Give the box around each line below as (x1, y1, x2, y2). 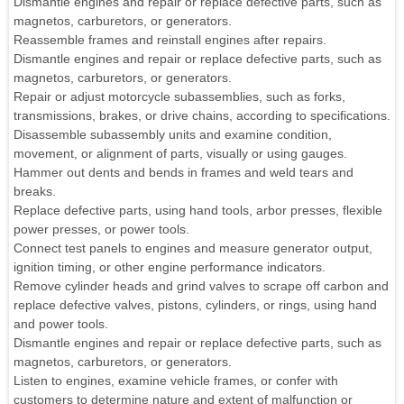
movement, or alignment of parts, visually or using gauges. (14, 146, 347, 161)
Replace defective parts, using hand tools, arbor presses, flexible (14, 203, 382, 218)
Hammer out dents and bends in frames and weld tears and (14, 165, 353, 180)
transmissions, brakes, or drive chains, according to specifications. (14, 108, 390, 124)
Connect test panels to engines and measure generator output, (14, 241, 372, 256)
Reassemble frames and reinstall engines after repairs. (14, 32, 326, 48)
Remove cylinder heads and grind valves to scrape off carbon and (14, 279, 389, 294)
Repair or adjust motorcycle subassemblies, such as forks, (14, 89, 345, 105)
